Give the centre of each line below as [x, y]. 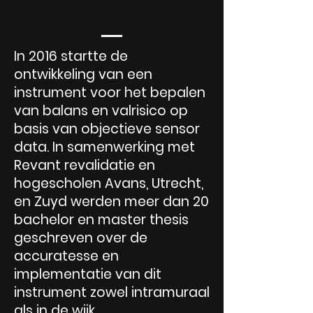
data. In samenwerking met [104, 147]
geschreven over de [81, 238]
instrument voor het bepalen [110, 93]
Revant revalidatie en [85, 165]
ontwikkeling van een [83, 74]
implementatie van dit [88, 274]
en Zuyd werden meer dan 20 [111, 202]
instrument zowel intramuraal [112, 292]
